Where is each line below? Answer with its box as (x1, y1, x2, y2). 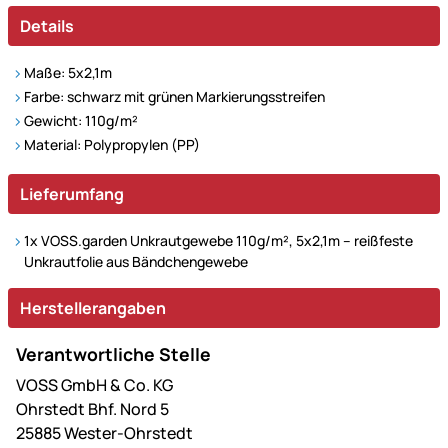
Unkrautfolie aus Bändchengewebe (24, 252, 248, 272)
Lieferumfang (20, 183, 124, 206)
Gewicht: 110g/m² (24, 111, 138, 131)
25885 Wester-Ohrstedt (16, 422, 193, 445)
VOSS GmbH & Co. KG (16, 374, 173, 397)
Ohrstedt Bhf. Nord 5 (16, 398, 169, 421)
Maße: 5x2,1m (24, 63, 112, 83)
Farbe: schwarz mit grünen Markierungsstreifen (24, 87, 325, 107)
